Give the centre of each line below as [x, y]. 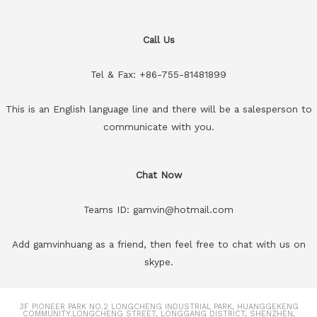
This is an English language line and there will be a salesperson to [158, 109]
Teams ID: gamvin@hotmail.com [158, 210]
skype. [158, 262]
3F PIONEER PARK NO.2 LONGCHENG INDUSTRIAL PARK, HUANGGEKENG [158, 307]
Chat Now [158, 175]
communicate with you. [158, 126]
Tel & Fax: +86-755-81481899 [158, 74]
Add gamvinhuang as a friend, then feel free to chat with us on [158, 244]
